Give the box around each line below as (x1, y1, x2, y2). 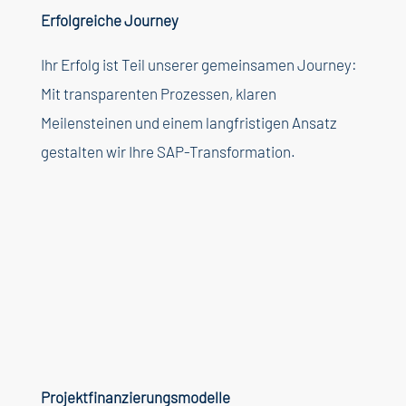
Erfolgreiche (40, 10, 121, 29)
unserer (147, 54, 198, 73)
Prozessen (159, 83, 229, 102)
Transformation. (188, 141, 295, 160)
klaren (235, 83, 276, 102)
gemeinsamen (200, 54, 295, 73)
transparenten (63, 83, 158, 102)
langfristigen (205, 112, 289, 131)
